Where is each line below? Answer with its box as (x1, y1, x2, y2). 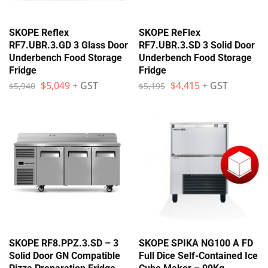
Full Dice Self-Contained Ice (138, 250, 258, 261)
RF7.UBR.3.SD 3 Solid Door (138, 39, 255, 51)
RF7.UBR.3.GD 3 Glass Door (9, 39, 128, 51)
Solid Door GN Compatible (9, 250, 120, 261)
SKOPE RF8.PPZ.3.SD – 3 (9, 237, 118, 249)
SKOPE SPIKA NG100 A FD (138, 237, 253, 249)
